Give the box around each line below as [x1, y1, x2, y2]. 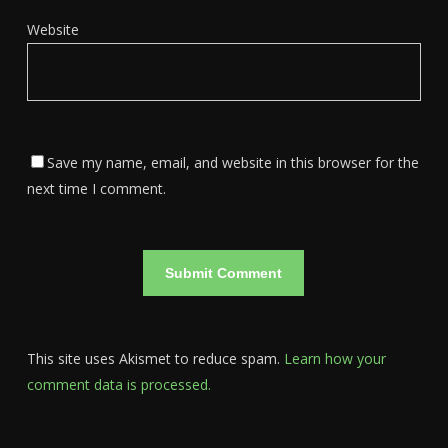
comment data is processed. [26, 375, 211, 394]
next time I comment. [26, 179, 166, 198]
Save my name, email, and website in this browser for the [46, 153, 419, 172]
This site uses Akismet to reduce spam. [26, 349, 284, 368]
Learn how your [283, 349, 386, 368]
